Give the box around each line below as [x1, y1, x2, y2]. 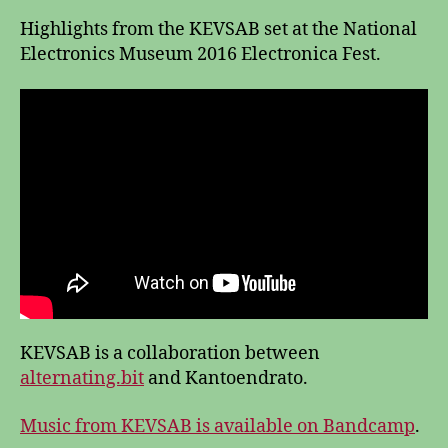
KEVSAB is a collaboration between [20, 342, 320, 365]
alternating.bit [20, 367, 144, 390]
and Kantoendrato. [144, 367, 308, 390]
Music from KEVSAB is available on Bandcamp [20, 414, 415, 438]
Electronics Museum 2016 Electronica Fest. [20, 42, 381, 66]
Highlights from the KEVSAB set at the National [20, 17, 417, 41]
